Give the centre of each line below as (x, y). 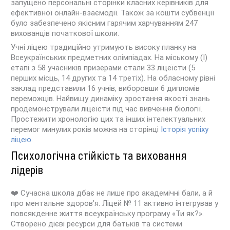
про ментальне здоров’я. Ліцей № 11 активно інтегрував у (115, 203)
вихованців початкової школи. (65, 33)
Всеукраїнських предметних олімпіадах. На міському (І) (109, 58)
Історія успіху (185, 130)
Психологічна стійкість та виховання (99, 156)
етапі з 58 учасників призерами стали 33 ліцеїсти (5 (103, 68)
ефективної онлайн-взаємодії (64, 13)
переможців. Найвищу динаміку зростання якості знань (111, 99)
